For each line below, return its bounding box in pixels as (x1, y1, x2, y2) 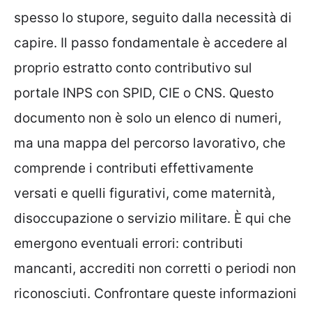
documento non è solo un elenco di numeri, (14, 109, 281, 126)
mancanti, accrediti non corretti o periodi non (14, 260, 296, 276)
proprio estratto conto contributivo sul (14, 59, 252, 76)
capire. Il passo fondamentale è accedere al (14, 34, 288, 51)
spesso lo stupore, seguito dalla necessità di (14, 9, 292, 26)
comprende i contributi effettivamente (14, 159, 253, 176)
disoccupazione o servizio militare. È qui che (14, 210, 291, 226)
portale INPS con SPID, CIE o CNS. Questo (14, 84, 274, 101)
